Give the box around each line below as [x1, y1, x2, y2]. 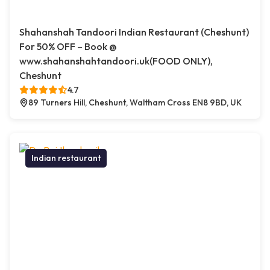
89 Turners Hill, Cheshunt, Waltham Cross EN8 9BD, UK [28, 97, 242, 108]
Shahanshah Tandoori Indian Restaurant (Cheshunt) [19, 26, 249, 38]
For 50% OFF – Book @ [19, 40, 116, 52]
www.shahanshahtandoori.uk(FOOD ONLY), [19, 55, 213, 67]
